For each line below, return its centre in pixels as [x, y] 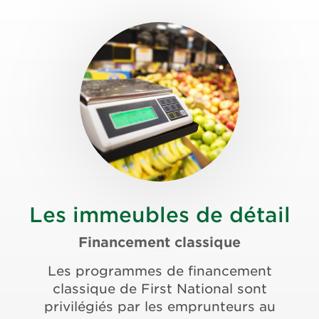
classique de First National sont [159, 289]
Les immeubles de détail [159, 215]
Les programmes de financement [159, 271]
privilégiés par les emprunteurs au [159, 307]
